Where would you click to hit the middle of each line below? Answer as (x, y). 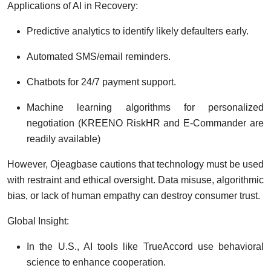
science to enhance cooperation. (96, 263)
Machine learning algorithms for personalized (145, 108)
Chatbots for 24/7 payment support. (101, 82)
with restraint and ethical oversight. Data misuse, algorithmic (135, 180)
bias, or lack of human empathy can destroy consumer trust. (134, 196)
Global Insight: (38, 221)
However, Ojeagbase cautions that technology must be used (135, 165)
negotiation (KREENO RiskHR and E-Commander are (145, 123)
